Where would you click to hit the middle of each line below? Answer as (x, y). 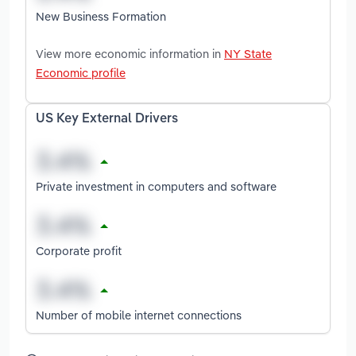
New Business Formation (101, 16)
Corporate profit (79, 250)
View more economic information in (130, 53)
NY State (248, 53)
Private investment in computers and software (156, 186)
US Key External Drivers (107, 119)
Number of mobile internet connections (139, 315)
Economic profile (81, 72)
